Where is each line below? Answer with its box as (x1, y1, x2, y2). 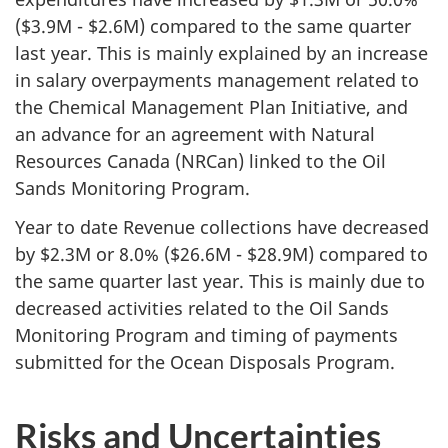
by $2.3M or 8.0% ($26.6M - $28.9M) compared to (15, 241, 428, 266)
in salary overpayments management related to (15, 68, 419, 92)
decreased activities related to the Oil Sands (15, 295, 389, 320)
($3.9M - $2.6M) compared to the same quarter (15, 14, 411, 38)
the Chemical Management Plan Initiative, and (15, 95, 408, 119)
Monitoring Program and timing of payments (15, 322, 398, 347)
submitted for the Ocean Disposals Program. (15, 349, 395, 374)
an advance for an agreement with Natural (15, 122, 375, 146)
